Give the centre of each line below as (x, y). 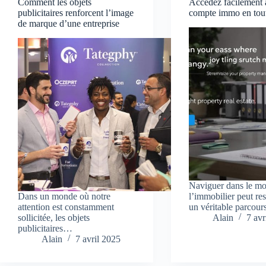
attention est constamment (66, 207)
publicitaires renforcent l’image (76, 13)
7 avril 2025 (98, 239)
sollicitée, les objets (54, 218)
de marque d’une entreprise (69, 24)
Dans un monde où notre (64, 197)
